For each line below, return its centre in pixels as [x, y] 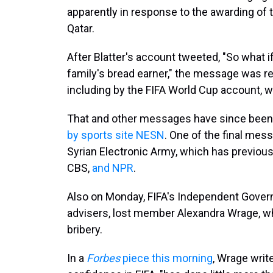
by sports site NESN [116, 135]
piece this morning [166, 258]
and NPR [113, 168]
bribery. [85, 229]
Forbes [103, 258]
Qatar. [81, 28]
